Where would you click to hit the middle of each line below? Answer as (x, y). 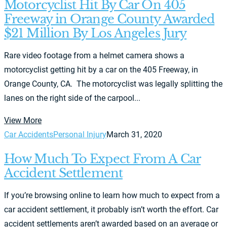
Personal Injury (80, 134)
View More (23, 120)
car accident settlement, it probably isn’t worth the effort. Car (111, 209)
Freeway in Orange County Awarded (109, 19)
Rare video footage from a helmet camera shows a (94, 55)
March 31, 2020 (134, 134)
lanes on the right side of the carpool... (72, 98)
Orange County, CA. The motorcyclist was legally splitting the (113, 84)
